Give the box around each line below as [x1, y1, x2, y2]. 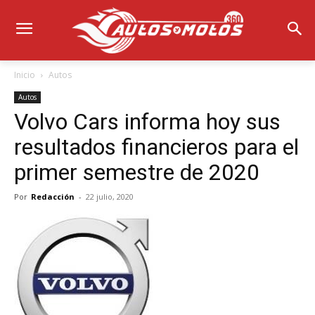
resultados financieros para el [14, 133, 299, 160]
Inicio [14, 68, 35, 81]
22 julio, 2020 [86, 191, 134, 202]
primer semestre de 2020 [14, 158, 259, 186]
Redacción [31, 191, 75, 202]
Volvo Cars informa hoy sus [14, 108, 281, 135]
